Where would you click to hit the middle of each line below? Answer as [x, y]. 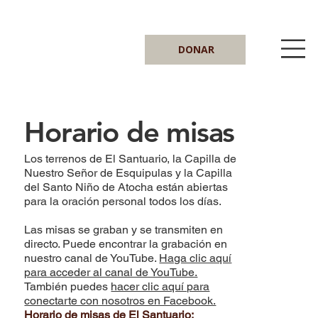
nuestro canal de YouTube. [92, 258]
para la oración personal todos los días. [123, 202]
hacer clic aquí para [160, 287]
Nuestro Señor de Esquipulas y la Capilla [128, 173]
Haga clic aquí [196, 258]
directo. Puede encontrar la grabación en [126, 244]
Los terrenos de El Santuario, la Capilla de [131, 159]
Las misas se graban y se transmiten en [124, 230]
